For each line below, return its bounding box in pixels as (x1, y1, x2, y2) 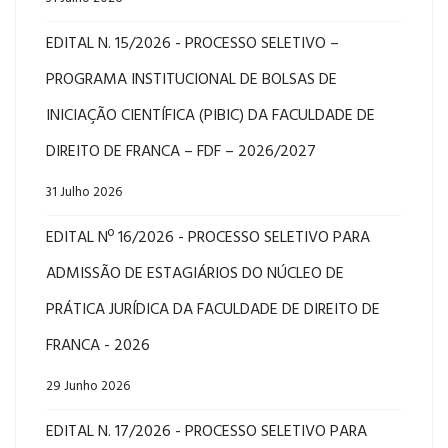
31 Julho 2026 (46, 182, 122, 203)
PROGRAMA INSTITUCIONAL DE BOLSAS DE (46, 67, 337, 93)
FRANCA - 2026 (46, 333, 150, 359)
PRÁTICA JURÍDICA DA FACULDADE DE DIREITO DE (46, 297, 380, 323)
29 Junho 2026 (46, 376, 130, 397)
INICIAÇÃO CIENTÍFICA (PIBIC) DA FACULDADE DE (46, 103, 375, 129)
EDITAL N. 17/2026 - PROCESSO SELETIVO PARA (46, 419, 367, 445)
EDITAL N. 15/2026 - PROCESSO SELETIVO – (46, 31, 339, 57)
